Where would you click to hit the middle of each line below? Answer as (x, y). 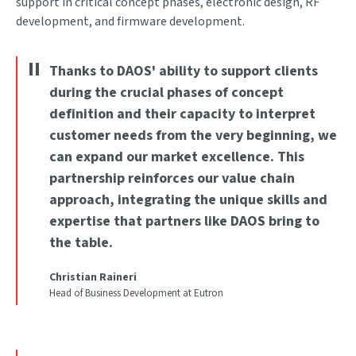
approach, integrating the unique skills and (188, 200)
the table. (81, 243)
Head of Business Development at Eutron (136, 293)
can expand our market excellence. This (177, 157)
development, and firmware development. (130, 21)
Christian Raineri (93, 277)
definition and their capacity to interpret (182, 114)
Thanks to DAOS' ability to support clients (184, 71)
